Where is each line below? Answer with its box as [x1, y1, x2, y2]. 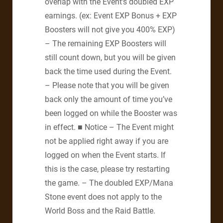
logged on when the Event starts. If [45, 150, 166, 160]
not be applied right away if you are [45, 136, 168, 146]
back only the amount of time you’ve [45, 94, 172, 104]
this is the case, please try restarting [45, 164, 170, 174]
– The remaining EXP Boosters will [45, 38, 166, 48]
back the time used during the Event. [45, 66, 172, 76]
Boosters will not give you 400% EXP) [45, 24, 175, 34]
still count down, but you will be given [45, 52, 176, 62]
